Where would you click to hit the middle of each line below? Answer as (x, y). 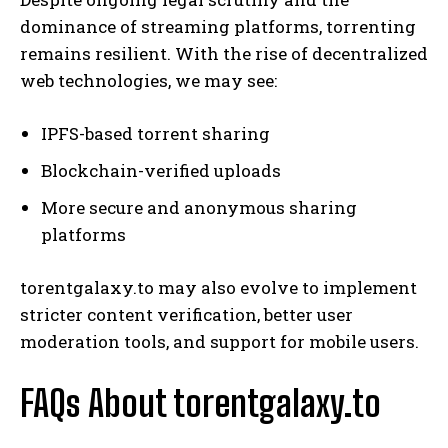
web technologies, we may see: (148, 80)
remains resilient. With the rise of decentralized (224, 53)
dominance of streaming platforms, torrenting (218, 26)
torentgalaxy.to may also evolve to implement (218, 287)
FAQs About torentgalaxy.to (200, 403)
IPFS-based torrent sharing (155, 133)
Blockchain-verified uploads (161, 170)
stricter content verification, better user (186, 314)
